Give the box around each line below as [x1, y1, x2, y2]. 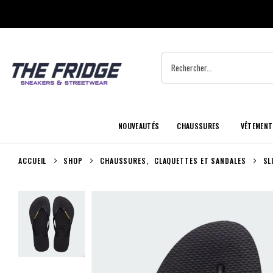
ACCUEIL [18, 155, 47, 166]
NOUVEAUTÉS [118, 121, 160, 131]
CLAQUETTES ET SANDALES [154, 155, 246, 166]
